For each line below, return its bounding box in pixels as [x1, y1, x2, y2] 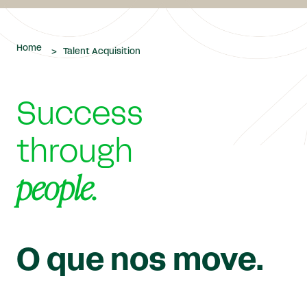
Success [16, 101, 143, 130]
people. [16, 175, 97, 208]
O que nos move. [16, 247, 265, 276]
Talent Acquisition [63, 48, 140, 57]
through [16, 139, 134, 168]
